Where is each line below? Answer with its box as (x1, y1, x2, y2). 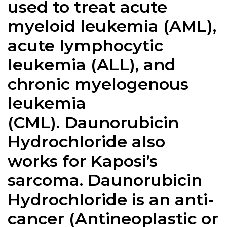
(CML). (8, 112, 64, 133)
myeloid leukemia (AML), (8, 16, 216, 36)
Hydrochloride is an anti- (8, 190, 214, 210)
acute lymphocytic (8, 35, 163, 56)
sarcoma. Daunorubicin (8, 170, 202, 191)
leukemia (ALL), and (8, 55, 176, 75)
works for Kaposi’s (8, 151, 158, 171)
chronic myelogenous (8, 74, 188, 94)
